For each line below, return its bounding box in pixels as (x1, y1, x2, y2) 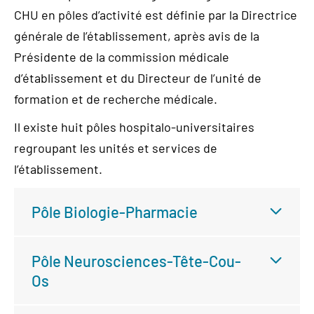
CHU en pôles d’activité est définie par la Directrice (14, 7, 297, 22)
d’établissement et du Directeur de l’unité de (14, 70, 261, 86)
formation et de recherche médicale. (14, 91, 217, 107)
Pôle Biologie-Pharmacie (32, 203, 200, 221)
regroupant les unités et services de (14, 140, 217, 156)
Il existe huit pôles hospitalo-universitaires (14, 119, 254, 135)
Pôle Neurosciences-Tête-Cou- (32, 252, 242, 270)
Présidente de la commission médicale (14, 49, 229, 64)
